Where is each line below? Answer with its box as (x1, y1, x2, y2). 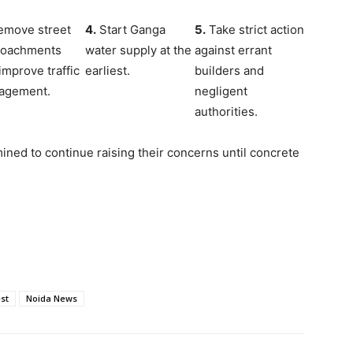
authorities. (194, 103, 258, 119)
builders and (194, 62, 264, 78)
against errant (194, 42, 272, 58)
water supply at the (84, 42, 191, 58)
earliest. (84, 62, 130, 78)
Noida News (26, 292, 77, 304)
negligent (194, 83, 247, 98)
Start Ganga (95, 21, 165, 37)
